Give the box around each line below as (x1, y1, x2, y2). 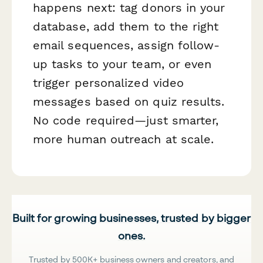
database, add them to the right (33, 19, 219, 33)
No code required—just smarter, (33, 113, 219, 127)
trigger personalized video (33, 75, 184, 90)
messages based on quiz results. (33, 94, 225, 109)
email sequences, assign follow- (33, 38, 220, 52)
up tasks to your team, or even (33, 56, 212, 71)
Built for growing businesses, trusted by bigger (12, 211, 251, 224)
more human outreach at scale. (33, 131, 214, 146)
